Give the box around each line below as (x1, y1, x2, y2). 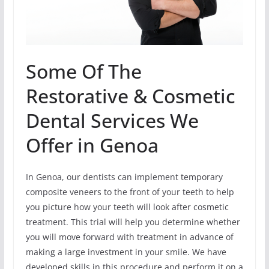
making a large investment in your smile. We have (25, 246, 226, 258)
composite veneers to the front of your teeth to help (25, 186, 234, 198)
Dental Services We (25, 107, 199, 134)
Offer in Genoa (25, 132, 159, 159)
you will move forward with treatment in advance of (25, 231, 234, 243)
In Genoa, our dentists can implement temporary (25, 171, 223, 183)
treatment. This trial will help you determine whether (25, 216, 240, 228)
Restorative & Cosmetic (25, 83, 235, 109)
